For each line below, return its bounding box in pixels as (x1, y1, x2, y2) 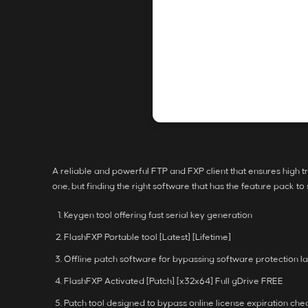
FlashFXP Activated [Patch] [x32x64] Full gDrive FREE (64, 276, 283, 286)
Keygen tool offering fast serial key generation (64, 210, 252, 220)
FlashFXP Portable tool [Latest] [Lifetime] (64, 232, 231, 242)
